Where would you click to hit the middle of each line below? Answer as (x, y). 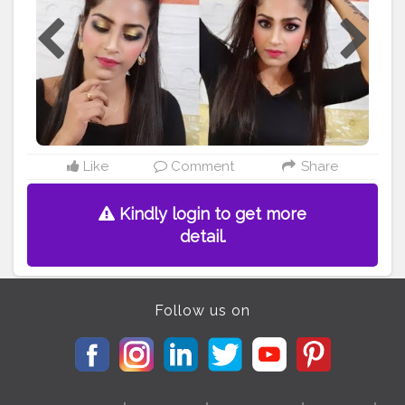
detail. (202, 237)
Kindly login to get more (211, 214)
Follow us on (202, 311)
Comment (201, 167)
